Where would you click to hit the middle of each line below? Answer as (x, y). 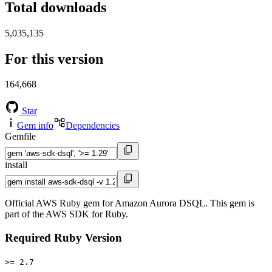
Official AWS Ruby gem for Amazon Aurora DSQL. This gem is (130, 203)
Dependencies (93, 126)
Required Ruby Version (63, 238)
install (16, 165)
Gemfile (20, 137)
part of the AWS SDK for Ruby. (66, 214)
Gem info (35, 126)
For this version (54, 59)
